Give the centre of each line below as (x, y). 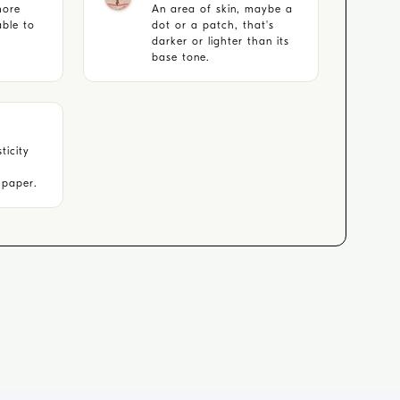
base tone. (180, 57)
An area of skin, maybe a (222, 9)
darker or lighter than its (220, 41)
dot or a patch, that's (212, 25)
